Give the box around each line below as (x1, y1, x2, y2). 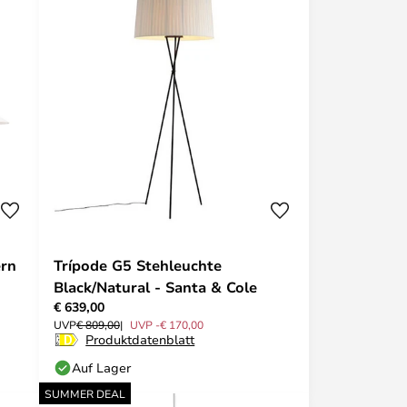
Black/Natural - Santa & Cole (54, 276, 257, 297)
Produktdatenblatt (85, 330, 195, 348)
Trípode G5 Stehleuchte (54, 254, 222, 275)
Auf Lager (72, 358, 131, 376)
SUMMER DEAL (45, 385, 125, 401)
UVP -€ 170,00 (130, 316, 203, 332)
